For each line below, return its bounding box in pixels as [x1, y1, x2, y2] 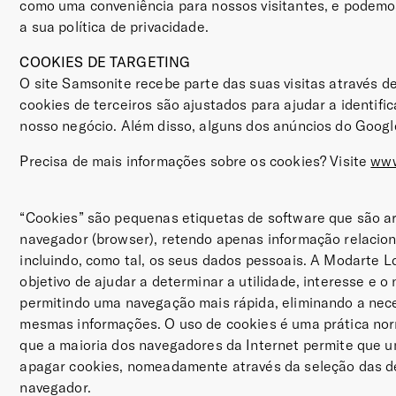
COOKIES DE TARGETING [19, 53, 191, 71]
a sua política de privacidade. [19, 18, 209, 35]
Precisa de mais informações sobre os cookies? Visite [19, 152, 371, 170]
